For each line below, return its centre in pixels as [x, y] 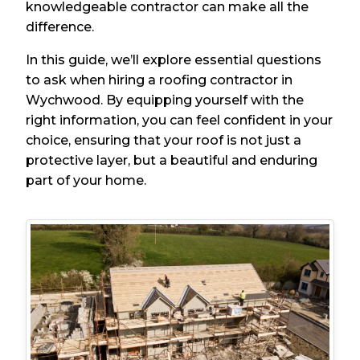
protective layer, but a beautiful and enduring [172, 161]
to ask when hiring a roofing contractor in [160, 80]
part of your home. [86, 181]
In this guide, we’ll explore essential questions [174, 60]
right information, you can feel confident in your [180, 121]
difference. [60, 27]
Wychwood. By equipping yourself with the [165, 100]
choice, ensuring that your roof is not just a [164, 141]
